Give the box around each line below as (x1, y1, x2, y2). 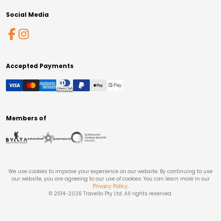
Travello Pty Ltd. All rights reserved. (82, 190, 172, 198)
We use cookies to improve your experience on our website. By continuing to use (8, 168, 213, 176)
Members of (6, 114, 46, 123)
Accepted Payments (6, 62, 74, 70)
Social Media (6, 10, 49, 19)
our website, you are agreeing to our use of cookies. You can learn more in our (11, 175, 210, 183)
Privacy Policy (92, 183, 128, 190)
